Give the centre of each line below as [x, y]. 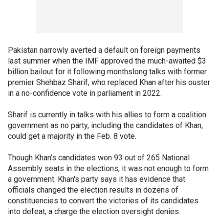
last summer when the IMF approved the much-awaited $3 [107, 61]
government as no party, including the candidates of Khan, [105, 125]
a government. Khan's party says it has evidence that [97, 179]
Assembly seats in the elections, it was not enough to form [108, 168]
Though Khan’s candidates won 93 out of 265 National [99, 157]
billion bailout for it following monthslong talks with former [107, 71]
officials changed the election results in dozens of [93, 190]
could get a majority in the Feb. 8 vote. [72, 136]
